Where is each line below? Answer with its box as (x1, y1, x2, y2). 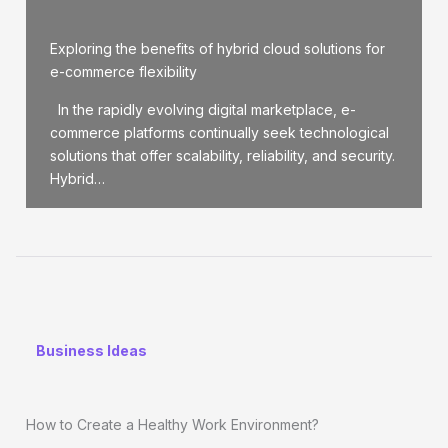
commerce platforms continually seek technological (50, 123, 389, 141)
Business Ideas (36, 341, 147, 359)
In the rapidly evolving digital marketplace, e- (50, 100, 356, 118)
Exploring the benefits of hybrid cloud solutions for (50, 39, 385, 57)
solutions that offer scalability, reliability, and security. (50, 146, 395, 164)
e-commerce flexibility (50, 62, 197, 80)
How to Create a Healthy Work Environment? (26, 415, 319, 433)
